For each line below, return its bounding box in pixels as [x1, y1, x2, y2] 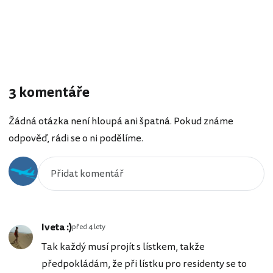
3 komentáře [9, 82, 90, 102]
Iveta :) [41, 219, 72, 235]
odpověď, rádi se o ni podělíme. [9, 130, 143, 146]
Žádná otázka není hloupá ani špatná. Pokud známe [9, 113, 233, 129]
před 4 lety [72, 221, 105, 232]
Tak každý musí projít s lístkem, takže [41, 239, 205, 254]
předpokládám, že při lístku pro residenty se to [41, 256, 247, 271]
